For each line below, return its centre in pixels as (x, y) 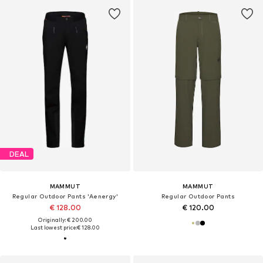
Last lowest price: (53, 228)
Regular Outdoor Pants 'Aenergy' (65, 196)
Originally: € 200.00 (65, 220)
